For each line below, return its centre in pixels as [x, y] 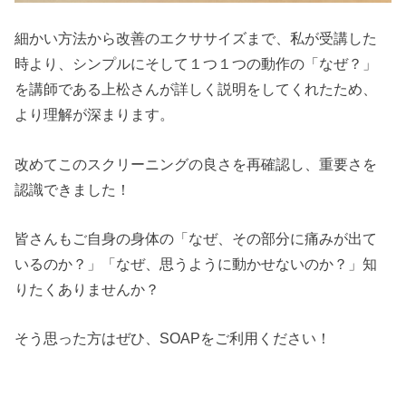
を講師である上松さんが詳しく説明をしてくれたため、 [196, 89]
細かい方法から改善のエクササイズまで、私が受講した [196, 39]
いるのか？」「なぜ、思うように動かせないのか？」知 [196, 263]
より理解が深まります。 [95, 115]
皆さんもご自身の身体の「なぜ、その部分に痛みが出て [196, 238]
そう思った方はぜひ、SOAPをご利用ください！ [173, 338]
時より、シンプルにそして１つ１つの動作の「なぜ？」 [196, 64]
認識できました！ [73, 189]
